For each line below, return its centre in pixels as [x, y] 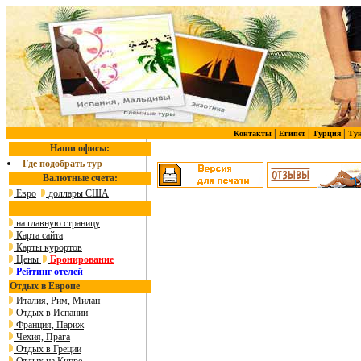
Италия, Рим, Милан [57, 301]
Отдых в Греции [48, 349]
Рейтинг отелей [50, 272]
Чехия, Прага [42, 337]
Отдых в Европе [45, 286]
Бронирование [82, 259]
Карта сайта [38, 235]
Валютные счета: [80, 178]
